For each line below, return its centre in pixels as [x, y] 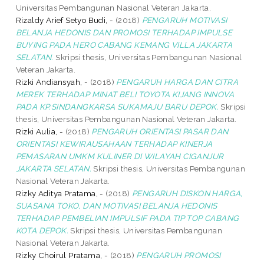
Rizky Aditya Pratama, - [60, 193]
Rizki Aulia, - [39, 131]
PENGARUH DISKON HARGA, [187, 193]
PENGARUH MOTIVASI [184, 20]
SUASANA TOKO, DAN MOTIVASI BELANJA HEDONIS [116, 205]
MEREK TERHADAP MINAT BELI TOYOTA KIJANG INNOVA [125, 94]
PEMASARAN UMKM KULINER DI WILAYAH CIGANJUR [120, 156]
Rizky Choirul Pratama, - [62, 255]
